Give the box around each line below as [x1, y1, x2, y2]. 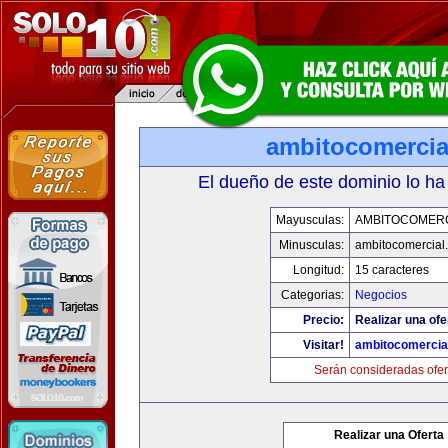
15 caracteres [354, 263, 429, 277]
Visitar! [302, 338, 344, 352]
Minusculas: [278, 238, 344, 252]
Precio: [302, 313, 344, 327]
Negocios [354, 288, 407, 302]
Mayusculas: [275, 213, 344, 227]
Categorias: [280, 288, 344, 302]
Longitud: [292, 263, 344, 277]
